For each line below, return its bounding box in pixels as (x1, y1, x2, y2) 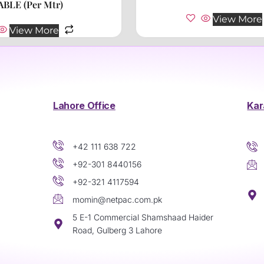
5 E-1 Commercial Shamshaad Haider (72, 212, 213, 222)
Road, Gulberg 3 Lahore (72, 225, 162, 235)
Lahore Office (53, 99, 115, 111)
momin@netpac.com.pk (72, 194, 162, 204)
